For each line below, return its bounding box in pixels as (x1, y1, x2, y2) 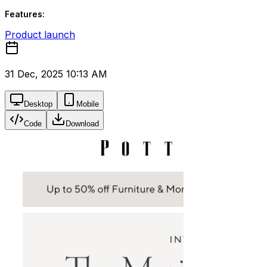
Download (66, 119, 99, 128)
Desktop (24, 100, 52, 108)
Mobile (76, 100, 99, 108)
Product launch (5, 29, 75, 41)
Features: (5, 9, 45, 19)
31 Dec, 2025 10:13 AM (5, 68, 107, 80)
